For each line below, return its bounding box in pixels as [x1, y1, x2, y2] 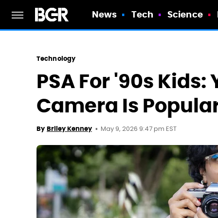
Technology [36, 54, 75, 63]
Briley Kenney [47, 125, 92, 133]
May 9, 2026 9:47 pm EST [101, 124, 177, 134]
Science [167, 9, 203, 20]
